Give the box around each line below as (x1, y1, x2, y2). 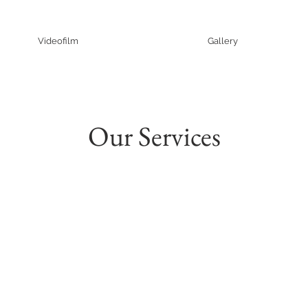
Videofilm (38, 36, 78, 46)
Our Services (87, 118, 221, 154)
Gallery (207, 36, 238, 46)
